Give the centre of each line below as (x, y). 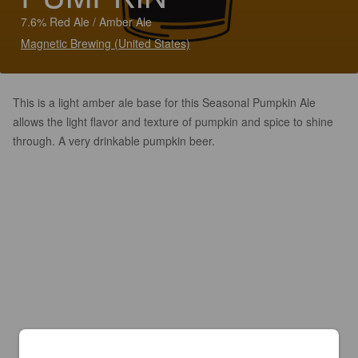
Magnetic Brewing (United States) (105, 43)
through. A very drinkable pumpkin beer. (114, 141)
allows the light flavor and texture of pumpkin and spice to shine (173, 121)
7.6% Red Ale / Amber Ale (86, 22)
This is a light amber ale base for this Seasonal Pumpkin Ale (164, 102)
